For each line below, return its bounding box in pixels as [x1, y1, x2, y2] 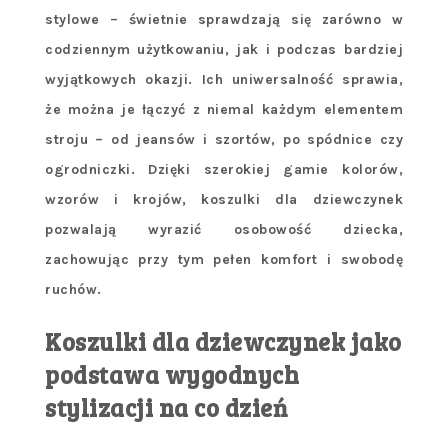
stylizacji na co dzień [45, 391, 287, 425]
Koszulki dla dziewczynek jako [45, 325, 402, 359]
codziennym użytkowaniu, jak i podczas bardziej [45, 41, 403, 59]
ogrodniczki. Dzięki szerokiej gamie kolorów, [45, 161, 403, 179]
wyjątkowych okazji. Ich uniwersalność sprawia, [45, 71, 403, 89]
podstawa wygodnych [45, 358, 299, 392]
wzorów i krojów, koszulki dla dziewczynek [45, 191, 403, 209]
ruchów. [45, 281, 102, 299]
